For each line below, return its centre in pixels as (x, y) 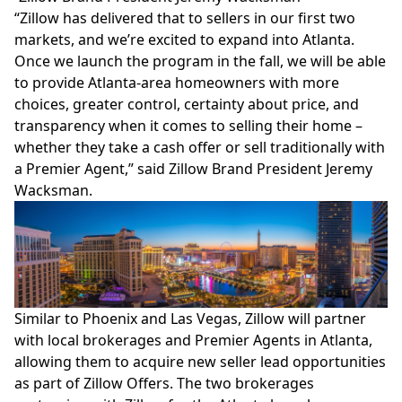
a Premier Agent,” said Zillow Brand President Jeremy (193, 168)
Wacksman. (53, 190)
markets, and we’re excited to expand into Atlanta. (184, 39)
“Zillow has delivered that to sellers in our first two (185, 17)
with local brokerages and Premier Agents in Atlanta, (193, 340)
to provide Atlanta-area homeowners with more (177, 82)
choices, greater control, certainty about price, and (187, 104)
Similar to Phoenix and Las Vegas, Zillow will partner (190, 318)
